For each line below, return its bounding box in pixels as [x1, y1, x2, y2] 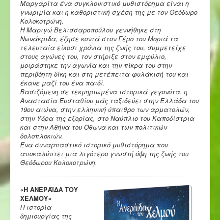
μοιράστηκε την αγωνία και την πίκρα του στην [20, 60, 172, 70]
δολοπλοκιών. [20, 131, 63, 140]
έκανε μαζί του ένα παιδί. [20, 78, 105, 87]
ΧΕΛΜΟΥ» [20, 193, 52, 203]
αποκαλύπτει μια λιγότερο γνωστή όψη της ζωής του [20, 148, 189, 158]
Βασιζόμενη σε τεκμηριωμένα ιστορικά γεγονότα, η [20, 86, 188, 96]
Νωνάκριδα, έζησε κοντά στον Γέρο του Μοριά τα [20, 33, 178, 43]
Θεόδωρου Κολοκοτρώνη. [20, 157, 97, 167]
